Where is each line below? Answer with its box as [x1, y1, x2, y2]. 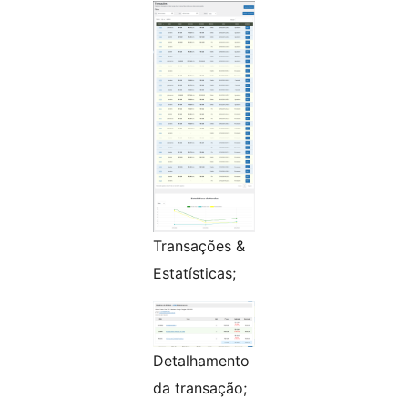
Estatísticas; [153, 264, 236, 283]
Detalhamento [153, 352, 250, 371]
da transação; [153, 379, 247, 398]
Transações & [153, 237, 245, 256]
